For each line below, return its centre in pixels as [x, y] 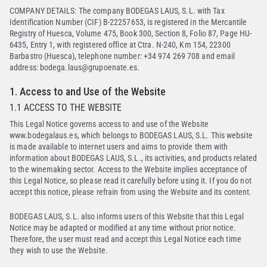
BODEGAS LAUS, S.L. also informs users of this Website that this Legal [127, 216]
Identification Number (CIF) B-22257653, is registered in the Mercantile [128, 22]
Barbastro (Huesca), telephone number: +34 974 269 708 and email [122, 56]
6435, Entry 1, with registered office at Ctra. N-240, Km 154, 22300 [120, 45]
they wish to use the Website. [59, 250]
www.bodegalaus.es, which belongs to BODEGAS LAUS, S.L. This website [131, 135]
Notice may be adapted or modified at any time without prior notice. [123, 228]
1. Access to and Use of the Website [88, 91]
